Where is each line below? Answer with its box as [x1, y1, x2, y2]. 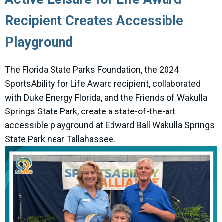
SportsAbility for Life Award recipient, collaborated [5, 78, 201, 89]
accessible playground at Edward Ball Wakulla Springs [5, 120, 215, 131]
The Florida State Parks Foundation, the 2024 [5, 64, 179, 75]
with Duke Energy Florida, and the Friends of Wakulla [5, 92, 207, 103]
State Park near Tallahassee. [5, 134, 115, 145]
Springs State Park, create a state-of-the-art [5, 106, 175, 117]
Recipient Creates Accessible [5, 13, 183, 29]
